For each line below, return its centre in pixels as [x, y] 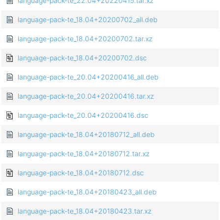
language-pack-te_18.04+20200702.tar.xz [85, 39]
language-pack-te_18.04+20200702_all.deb [88, 20]
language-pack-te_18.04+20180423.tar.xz [84, 211]
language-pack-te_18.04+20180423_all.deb [87, 192]
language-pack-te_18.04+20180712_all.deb [86, 135]
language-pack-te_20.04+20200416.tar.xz [86, 96]
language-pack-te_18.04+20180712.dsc [81, 173]
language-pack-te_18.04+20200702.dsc [82, 58]
